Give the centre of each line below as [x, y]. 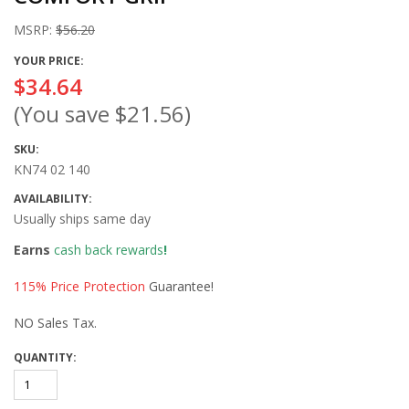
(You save [64, 114]
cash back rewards [109, 250]
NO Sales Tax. [55, 323]
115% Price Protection [79, 286]
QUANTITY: [45, 357]
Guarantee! [179, 286]
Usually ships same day [82, 219]
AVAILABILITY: [53, 199]
